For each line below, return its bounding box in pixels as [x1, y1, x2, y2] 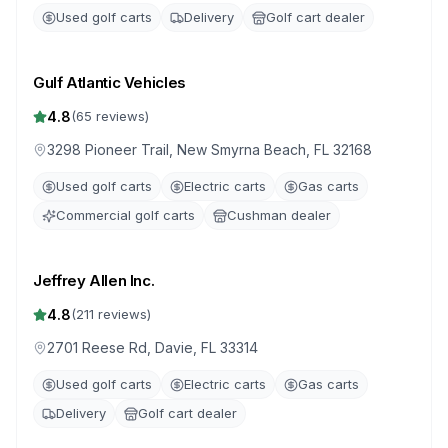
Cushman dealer [227, 207, 331, 223]
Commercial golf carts [56, 207, 195, 223]
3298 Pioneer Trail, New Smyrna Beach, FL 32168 [47, 141, 372, 158]
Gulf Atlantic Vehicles [33, 73, 186, 92]
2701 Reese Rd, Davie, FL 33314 [47, 339, 258, 356]
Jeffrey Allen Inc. [33, 271, 155, 290]
